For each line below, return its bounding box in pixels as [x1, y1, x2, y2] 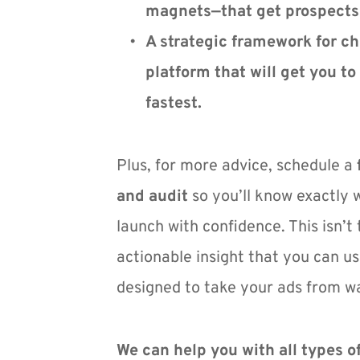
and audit [117, 186, 188, 207]
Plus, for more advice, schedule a [117, 156, 357, 177]
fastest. [145, 93, 202, 114]
